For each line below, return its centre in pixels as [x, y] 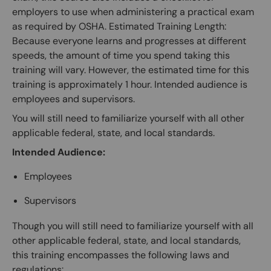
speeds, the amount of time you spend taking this [121, 55]
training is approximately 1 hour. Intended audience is [130, 84]
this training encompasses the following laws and [121, 255]
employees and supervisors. [73, 99]
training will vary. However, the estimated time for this [131, 70]
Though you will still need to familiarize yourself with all [133, 226]
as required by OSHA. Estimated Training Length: [119, 26]
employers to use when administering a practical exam [133, 11]
